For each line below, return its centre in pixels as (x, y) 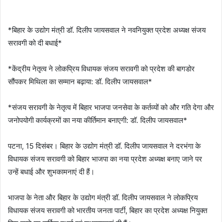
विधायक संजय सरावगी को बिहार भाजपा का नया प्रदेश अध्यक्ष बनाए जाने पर (105, 159)
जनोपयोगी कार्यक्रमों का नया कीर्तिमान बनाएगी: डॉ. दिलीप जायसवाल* (98, 120)
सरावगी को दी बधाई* (35, 43)
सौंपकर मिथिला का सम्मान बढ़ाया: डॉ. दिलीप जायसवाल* (80, 81)
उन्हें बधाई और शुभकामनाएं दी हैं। (51, 171)
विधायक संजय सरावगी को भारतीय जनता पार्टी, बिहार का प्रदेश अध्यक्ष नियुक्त (108, 210)
